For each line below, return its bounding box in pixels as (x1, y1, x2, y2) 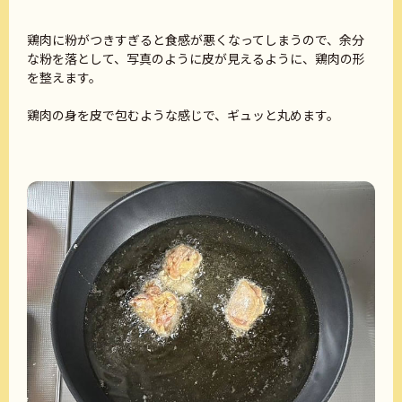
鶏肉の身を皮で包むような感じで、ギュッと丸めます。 (27, 106, 339, 125)
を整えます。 (27, 68, 101, 87)
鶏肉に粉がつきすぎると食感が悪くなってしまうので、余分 (27, 31, 364, 49)
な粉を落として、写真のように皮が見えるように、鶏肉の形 (27, 49, 365, 68)
